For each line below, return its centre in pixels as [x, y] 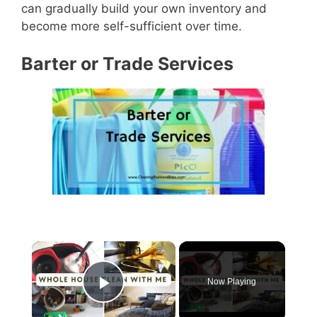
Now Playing [232, 281]
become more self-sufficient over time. [132, 26]
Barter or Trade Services [127, 64]
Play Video [156, 302]
